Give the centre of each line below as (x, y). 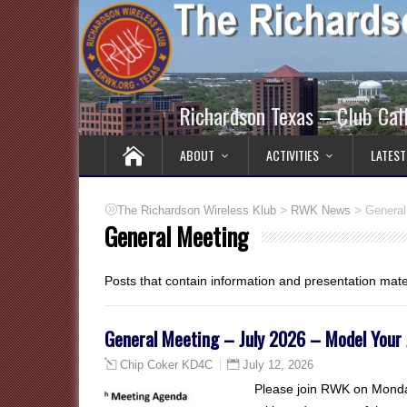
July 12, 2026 (278, 365)
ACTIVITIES (293, 155)
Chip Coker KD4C (166, 365)
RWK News (321, 211)
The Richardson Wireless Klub (197, 211)
